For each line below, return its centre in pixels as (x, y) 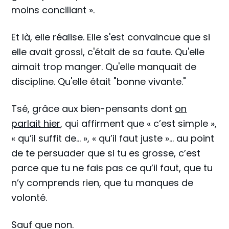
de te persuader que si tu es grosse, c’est (106, 153)
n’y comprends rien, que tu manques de (102, 182)
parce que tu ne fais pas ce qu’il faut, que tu (112, 168)
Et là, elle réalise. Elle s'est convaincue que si (111, 37)
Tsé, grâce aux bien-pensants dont (93, 108)
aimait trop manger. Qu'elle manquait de (104, 66)
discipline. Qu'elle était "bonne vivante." (99, 81)
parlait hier (36, 123)
